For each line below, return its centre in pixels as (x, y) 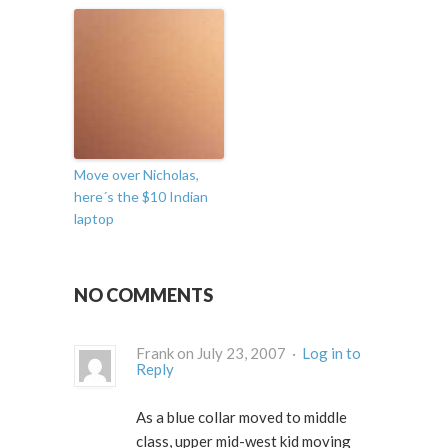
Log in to (331, 353)
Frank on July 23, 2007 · (295, 353)
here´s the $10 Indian (141, 197)
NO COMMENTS (143, 295)
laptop (94, 219)
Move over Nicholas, (136, 175)
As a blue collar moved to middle (241, 417)
